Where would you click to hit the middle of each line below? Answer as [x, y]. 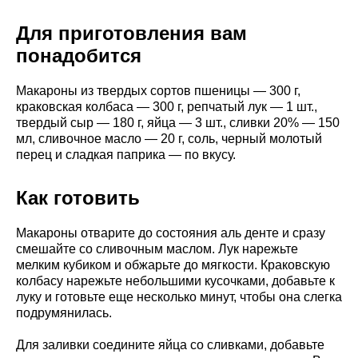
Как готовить [78, 198]
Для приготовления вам [131, 34]
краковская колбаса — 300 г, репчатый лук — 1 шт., [167, 107]
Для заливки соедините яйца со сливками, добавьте [170, 345]
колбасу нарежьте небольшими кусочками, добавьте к [175, 281]
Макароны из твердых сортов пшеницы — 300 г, [158, 91]
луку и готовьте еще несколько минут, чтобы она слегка [179, 297]
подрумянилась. [64, 313]
